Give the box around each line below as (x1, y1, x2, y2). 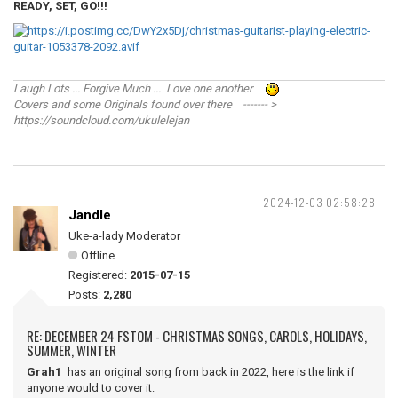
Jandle (68, 207, 111, 223)
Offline (81, 249, 115, 262)
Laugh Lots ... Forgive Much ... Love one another (13, 82, 266, 95)
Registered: (68, 268, 130, 282)
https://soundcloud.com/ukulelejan (13, 114, 189, 127)
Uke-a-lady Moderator (68, 229, 180, 243)
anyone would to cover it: (27, 381, 157, 394)
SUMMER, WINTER (27, 340, 116, 360)
